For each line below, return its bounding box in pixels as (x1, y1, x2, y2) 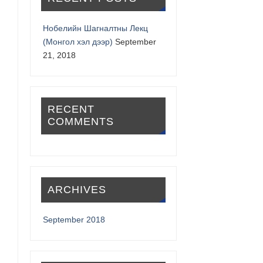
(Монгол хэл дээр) (43, 36, 113, 46)
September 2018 (43, 215, 106, 225)
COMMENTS (47, 116, 114, 128)
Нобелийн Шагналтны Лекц (43, 23, 149, 33)
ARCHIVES (47, 184, 106, 196)
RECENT (47, 103, 95, 116)
